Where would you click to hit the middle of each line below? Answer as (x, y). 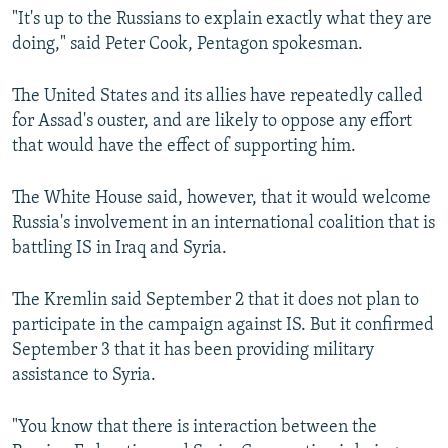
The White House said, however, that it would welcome (221, 198)
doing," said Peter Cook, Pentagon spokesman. (187, 44)
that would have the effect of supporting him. (184, 146)
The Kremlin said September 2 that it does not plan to (215, 300)
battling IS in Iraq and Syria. (119, 248)
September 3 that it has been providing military (193, 350)
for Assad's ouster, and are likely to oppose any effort (212, 121)
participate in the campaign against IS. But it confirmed (223, 325)
